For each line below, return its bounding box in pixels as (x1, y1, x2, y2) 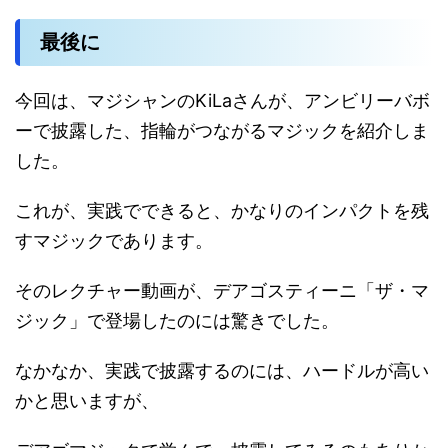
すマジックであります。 (15, 229, 213, 251)
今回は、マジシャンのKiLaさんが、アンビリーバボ (15, 89, 430, 111)
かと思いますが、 (15, 389, 159, 411)
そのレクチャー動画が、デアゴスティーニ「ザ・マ (15, 279, 429, 301)
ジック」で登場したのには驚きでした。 (15, 309, 339, 331)
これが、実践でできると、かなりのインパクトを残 (15, 199, 429, 221)
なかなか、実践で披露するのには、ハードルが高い (15, 359, 429, 381)
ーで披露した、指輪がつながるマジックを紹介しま (15, 119, 429, 141)
